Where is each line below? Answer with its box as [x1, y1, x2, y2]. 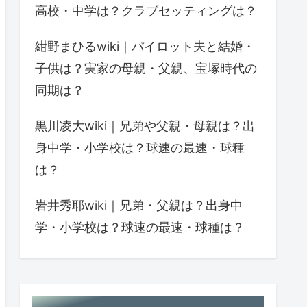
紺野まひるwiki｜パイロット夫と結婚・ [35, 39, 255, 54]
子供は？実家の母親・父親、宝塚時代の [35, 61, 257, 76]
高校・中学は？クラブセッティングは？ [35, 3, 257, 19]
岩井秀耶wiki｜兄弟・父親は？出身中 [35, 198, 243, 213]
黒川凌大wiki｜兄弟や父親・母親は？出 [35, 119, 255, 134]
